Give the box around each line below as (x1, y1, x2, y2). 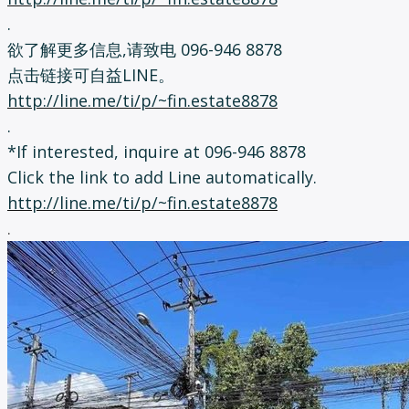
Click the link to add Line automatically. (7, 165, 317, 188)
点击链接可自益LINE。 (7, 63, 174, 86)
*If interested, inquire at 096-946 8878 (7, 140, 306, 163)
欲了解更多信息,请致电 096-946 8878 (7, 37, 282, 60)
